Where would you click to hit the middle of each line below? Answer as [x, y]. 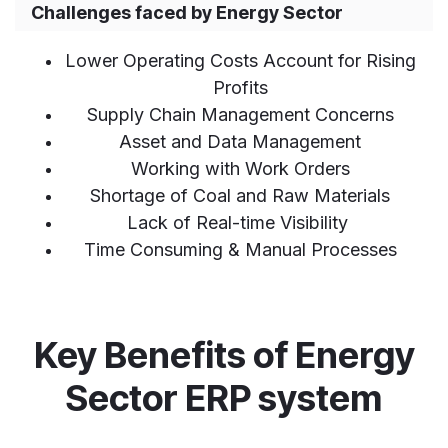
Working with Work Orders [240, 169]
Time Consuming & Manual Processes [240, 250]
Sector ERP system [224, 398]
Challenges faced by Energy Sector [187, 13]
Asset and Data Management [240, 142]
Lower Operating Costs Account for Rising [240, 61]
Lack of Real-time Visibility [240, 223]
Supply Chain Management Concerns [240, 115]
